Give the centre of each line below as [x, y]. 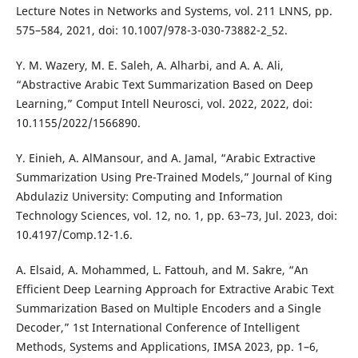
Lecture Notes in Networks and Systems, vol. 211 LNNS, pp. [174, 11]
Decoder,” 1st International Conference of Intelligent [157, 328]
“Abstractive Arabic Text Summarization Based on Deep [164, 85]
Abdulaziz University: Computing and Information [149, 197]
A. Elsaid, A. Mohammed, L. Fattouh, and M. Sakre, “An [162, 270]
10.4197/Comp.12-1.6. [74, 235]
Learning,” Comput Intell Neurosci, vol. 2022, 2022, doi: [164, 104]
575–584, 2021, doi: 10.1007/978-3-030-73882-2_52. [151, 30]
